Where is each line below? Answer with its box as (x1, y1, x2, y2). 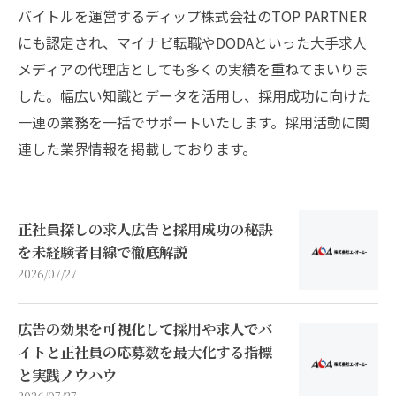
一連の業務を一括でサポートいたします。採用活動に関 (18, 111, 369, 133)
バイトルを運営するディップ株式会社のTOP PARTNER (18, 5, 367, 27)
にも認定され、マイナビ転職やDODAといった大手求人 (18, 32, 367, 53)
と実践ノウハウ (18, 364, 117, 385)
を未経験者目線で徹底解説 (18, 240, 187, 263)
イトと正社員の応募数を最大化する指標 (18, 341, 272, 362)
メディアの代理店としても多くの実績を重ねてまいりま (18, 58, 369, 80)
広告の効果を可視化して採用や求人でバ (18, 318, 272, 339)
